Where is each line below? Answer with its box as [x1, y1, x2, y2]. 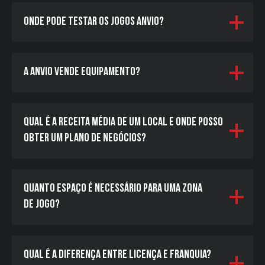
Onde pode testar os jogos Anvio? [24, 16, 164, 28]
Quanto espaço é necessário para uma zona [24, 183, 202, 195]
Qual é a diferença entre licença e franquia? [24, 249, 211, 261]
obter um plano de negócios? [24, 132, 146, 144]
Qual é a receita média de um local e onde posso [24, 117, 223, 128]
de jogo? [24, 199, 60, 211]
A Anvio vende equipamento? [24, 66, 140, 78]
